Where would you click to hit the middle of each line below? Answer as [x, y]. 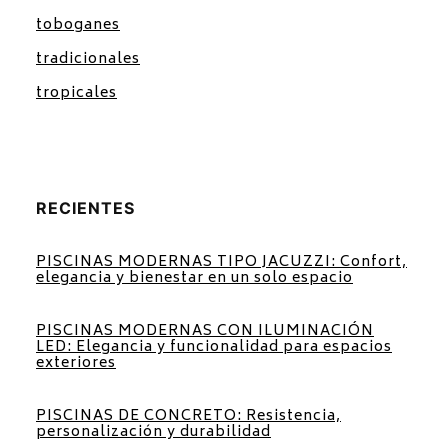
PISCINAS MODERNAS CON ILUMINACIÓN [205, 331]
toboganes [78, 25]
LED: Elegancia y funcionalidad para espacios [214, 347]
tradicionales [88, 59]
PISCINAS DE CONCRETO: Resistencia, [188, 416]
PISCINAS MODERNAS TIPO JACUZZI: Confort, [221, 262]
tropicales [76, 93]
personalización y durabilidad [153, 432]
